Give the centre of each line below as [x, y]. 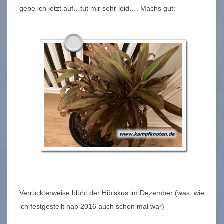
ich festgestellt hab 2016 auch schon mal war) [92, 206]
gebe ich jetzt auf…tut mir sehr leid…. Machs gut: [97, 9]
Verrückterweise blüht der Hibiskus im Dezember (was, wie [112, 193]
